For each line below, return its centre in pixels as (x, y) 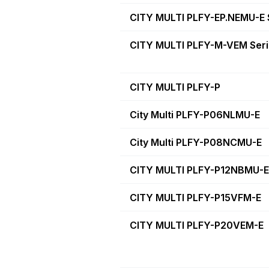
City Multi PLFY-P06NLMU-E (195, 114)
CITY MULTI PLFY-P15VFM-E (195, 197)
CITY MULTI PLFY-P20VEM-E (197, 225)
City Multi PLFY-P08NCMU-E (196, 142)
